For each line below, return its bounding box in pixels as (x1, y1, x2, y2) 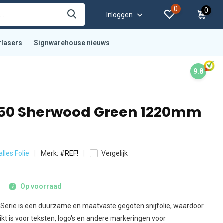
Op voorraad (19, 182, 62, 190)
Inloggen (106, 10, 135, 19)
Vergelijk (101, 149, 128, 157)
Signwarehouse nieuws (33, 38, 110, 47)
